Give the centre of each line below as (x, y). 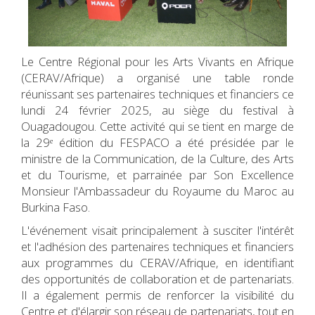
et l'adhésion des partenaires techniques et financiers (157, 247)
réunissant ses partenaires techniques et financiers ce (157, 94)
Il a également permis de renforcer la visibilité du (157, 295)
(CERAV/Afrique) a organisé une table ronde (157, 78)
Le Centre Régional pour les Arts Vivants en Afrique (157, 62)
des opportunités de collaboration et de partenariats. (157, 279)
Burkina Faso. (56, 207)
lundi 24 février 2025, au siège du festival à (157, 110)
